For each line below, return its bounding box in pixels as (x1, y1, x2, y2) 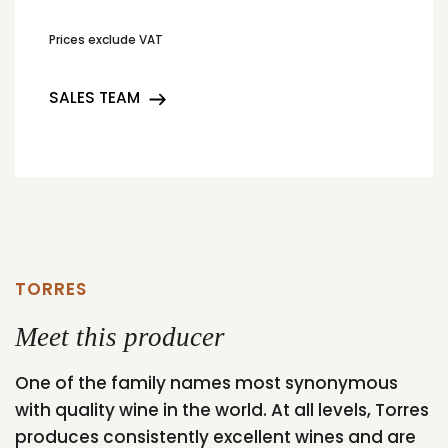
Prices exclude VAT (49, 32, 163, 49)
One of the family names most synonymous (15, 370, 398, 395)
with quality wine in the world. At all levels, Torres (15, 397, 429, 422)
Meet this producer (15, 322, 225, 353)
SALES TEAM (49, 87, 140, 109)
